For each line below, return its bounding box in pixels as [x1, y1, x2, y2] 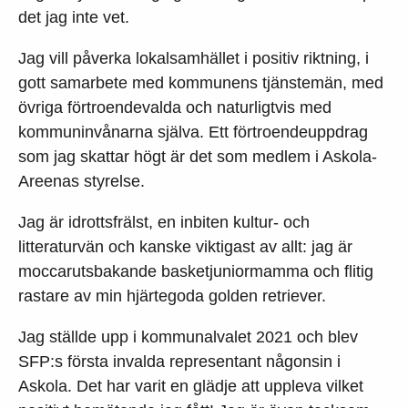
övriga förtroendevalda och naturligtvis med [18, 97, 331, 117]
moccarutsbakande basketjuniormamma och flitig [18, 261, 373, 280]
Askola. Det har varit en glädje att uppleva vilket [18, 376, 363, 395]
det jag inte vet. [18, 7, 129, 26]
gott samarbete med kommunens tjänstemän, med [18, 73, 383, 92]
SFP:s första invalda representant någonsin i [18, 352, 341, 371]
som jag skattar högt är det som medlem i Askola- [18, 147, 377, 166]
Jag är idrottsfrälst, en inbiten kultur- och [18, 212, 310, 231]
